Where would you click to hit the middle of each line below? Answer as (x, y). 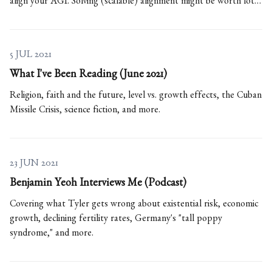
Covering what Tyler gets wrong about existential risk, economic (134, 206)
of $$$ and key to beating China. (73, 17)
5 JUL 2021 (31, 56)
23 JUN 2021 (34, 165)
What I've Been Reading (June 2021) (88, 76)
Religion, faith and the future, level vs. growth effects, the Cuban (136, 97)
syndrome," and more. (52, 235)
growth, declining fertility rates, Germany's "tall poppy (116, 220)
